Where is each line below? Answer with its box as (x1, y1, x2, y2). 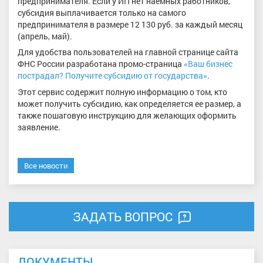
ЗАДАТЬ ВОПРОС (72, 208, 176, 225)
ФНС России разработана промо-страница (18, 58, 184, 70)
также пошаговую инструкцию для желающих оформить (18, 109, 237, 121)
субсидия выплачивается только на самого (18, 6, 186, 18)
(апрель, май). (18, 30, 72, 42)
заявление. (18, 121, 60, 133)
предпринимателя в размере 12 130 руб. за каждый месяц (18, 18, 242, 30)
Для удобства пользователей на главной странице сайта (18, 46, 238, 58)
